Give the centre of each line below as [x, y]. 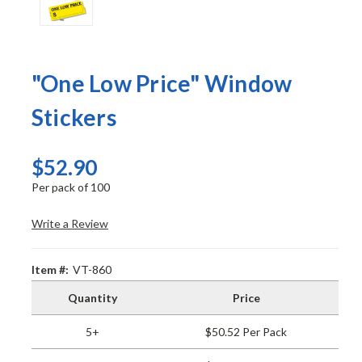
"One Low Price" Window [162, 83]
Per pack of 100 [70, 187]
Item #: [50, 269]
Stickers [74, 117]
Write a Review [69, 223]
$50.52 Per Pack [246, 331]
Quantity [93, 297]
